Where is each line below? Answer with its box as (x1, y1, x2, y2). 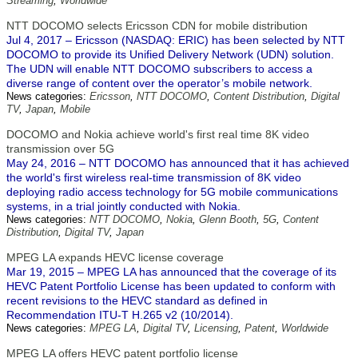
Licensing (194, 322, 238, 334)
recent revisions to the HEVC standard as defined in (6, 294, 268, 307)
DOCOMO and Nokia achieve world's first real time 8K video (6, 128, 309, 141)
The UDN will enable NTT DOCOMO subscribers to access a (6, 62, 312, 75)
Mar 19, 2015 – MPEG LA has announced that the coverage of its (6, 265, 336, 278)
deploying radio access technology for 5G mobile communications (6, 185, 338, 198)
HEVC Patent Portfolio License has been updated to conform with (6, 280, 336, 292)
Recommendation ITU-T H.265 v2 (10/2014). (6, 308, 233, 321)
